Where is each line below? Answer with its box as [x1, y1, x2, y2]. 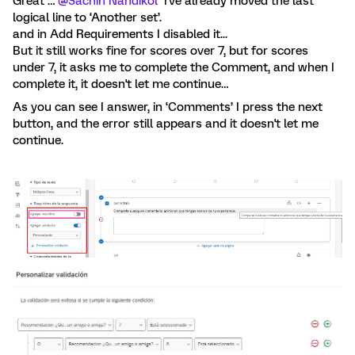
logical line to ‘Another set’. [13, 10, 165, 25]
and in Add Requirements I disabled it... [13, 26, 227, 41]
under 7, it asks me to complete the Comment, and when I [13, 59, 334, 74]
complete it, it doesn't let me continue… [13, 76, 228, 91]
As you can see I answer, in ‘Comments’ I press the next [13, 99, 323, 114]
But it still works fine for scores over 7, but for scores [13, 43, 308, 58]
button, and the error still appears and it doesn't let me [13, 116, 319, 131]
